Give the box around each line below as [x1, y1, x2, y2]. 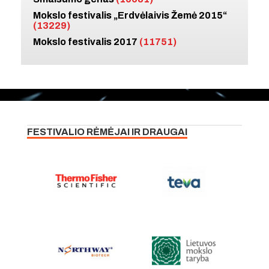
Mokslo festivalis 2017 [33, 37, 139, 47]
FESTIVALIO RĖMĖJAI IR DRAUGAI [27, 126, 187, 137]
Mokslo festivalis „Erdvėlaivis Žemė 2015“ [33, 10, 227, 21]
